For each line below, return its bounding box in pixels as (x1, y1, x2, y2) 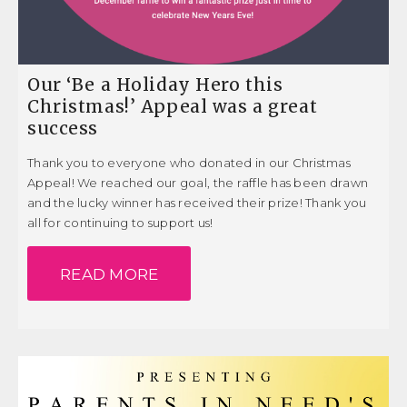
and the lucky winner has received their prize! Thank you (27, 194, 367, 210)
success (27, 116, 98, 139)
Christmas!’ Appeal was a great (27, 94, 318, 117)
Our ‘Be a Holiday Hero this (27, 73, 283, 95)
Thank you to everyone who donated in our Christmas (27, 154, 352, 170)
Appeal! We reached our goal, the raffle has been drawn (27, 174, 369, 190)
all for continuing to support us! (27, 214, 213, 230)
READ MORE (60, 264, 159, 283)
